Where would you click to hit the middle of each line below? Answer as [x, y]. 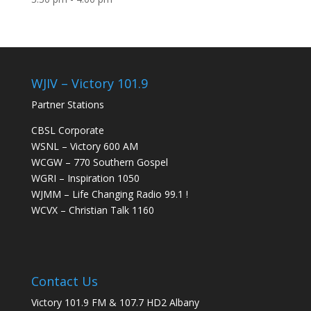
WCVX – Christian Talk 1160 [92, 210]
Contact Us [64, 281]
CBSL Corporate [67, 131]
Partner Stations [67, 105]
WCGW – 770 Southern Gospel [99, 162]
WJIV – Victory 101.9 [89, 84]
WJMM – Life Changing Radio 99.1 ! [109, 194]
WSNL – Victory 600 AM [84, 146]
